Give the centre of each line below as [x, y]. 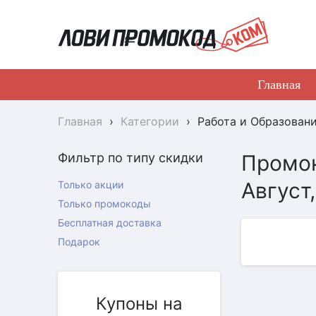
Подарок [79, 242]
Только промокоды [104, 203]
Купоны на [139, 304]
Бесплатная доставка [110, 223]
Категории [150, 121]
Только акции [91, 184]
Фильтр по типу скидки [130, 158]
